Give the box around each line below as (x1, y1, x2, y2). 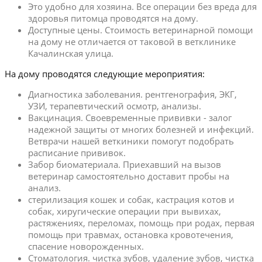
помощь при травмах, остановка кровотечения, (28, 228, 233, 240)
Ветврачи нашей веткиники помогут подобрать (28, 135, 234, 147)
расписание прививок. (28, 146, 126, 158)
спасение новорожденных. (28, 240, 144, 252)
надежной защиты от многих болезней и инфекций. (28, 123, 254, 135)
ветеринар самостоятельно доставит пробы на (28, 170, 229, 182)
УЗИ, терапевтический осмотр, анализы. (28, 99, 201, 112)
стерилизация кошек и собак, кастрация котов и (28, 193, 235, 205)
